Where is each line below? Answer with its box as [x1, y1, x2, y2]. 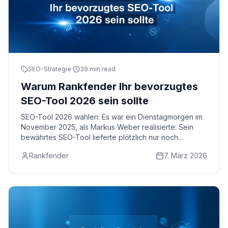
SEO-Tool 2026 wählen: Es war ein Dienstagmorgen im [21, 112, 203, 121]
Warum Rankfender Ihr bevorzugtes [21, 80, 198, 93]
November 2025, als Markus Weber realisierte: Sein [21, 123, 193, 131]
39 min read [80, 65, 116, 73]
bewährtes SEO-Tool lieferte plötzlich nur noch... [21, 133, 183, 141]
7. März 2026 [164, 151, 207, 160]
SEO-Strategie [28, 65, 71, 73]
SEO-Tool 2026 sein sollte [21, 95, 149, 107]
